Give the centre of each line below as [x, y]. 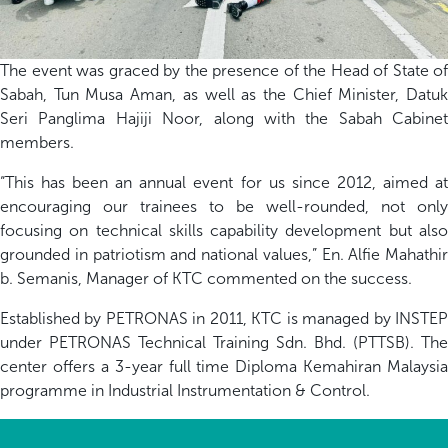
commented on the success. [309, 278]
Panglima [72, 118]
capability [244, 230]
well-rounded [309, 206]
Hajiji [133, 118]
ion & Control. [321, 390]
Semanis [47, 278]
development [330, 230]
